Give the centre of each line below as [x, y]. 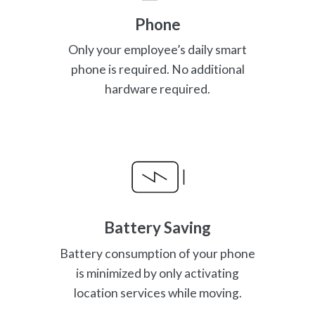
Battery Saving [157, 228]
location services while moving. [157, 292]
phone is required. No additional [157, 70]
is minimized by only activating [157, 273]
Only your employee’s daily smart [157, 50]
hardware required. [157, 89]
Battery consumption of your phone [157, 253]
